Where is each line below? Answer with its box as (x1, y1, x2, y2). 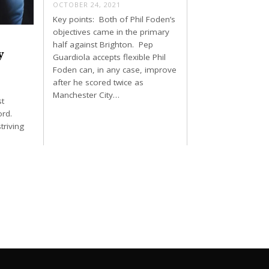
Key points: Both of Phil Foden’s (52, 13, 175, 25)
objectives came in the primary (52, 26, 169, 37)
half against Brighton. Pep (52, 38, 153, 50)
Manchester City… (52, 89, 119, 100)
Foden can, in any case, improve (52, 64, 177, 75)
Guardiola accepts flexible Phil (52, 51, 166, 62)
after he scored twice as (52, 76, 144, 88)
